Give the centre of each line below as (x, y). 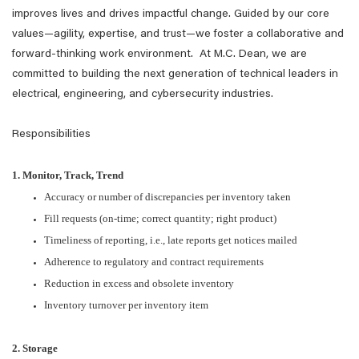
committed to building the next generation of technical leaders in (175, 75)
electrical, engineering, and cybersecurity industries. (144, 95)
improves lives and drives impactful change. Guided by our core (171, 14)
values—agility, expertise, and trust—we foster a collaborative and (178, 34)
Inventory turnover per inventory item (126, 305)
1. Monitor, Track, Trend (68, 175)
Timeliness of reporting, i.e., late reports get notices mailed (171, 240)
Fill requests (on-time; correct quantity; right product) (160, 218)
